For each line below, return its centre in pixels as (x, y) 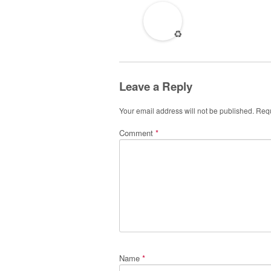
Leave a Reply (156, 86)
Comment (137, 133)
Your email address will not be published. (187, 111)
